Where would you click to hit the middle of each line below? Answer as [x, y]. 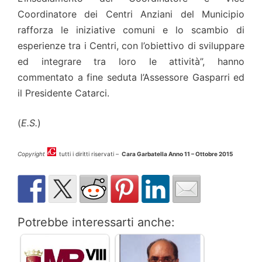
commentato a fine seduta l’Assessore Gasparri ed [131, 77]
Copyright [31, 154]
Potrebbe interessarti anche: [96, 223]
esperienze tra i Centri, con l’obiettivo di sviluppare [131, 46]
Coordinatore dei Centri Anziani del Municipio [131, 14]
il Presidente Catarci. [63, 93]
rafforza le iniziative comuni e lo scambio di [131, 30]
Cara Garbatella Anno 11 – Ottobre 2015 [177, 154]
